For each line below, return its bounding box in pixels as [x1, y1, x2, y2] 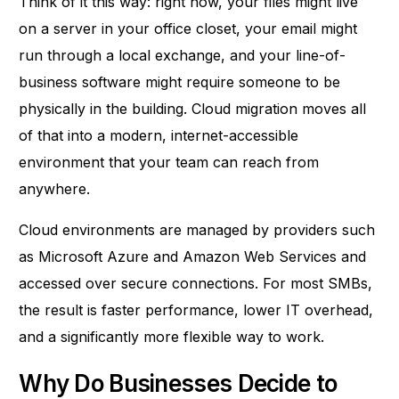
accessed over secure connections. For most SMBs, [19, 274, 373, 293]
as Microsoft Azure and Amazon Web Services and [19, 248, 367, 266]
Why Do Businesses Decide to [19, 369, 338, 397]
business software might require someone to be [19, 73, 341, 92]
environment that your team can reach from [19, 153, 320, 172]
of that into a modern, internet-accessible [19, 126, 299, 145]
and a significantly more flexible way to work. [19, 328, 325, 346]
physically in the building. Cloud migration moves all [19, 100, 367, 118]
